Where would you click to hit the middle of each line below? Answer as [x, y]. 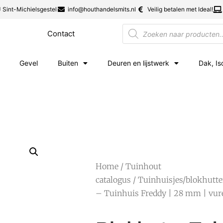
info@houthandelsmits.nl [102, 9]
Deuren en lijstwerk [138, 63]
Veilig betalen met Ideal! [180, 9]
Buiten [68, 63]
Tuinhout [143, 166]
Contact [61, 34]
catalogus [113, 180]
